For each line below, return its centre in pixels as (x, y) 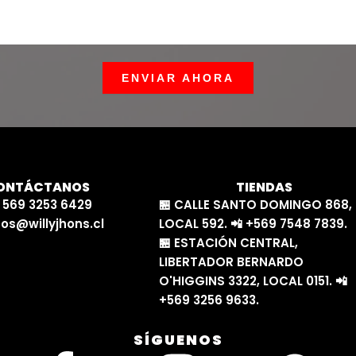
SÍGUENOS (178, 340)
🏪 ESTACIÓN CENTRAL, (228, 243)
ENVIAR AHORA (178, 78)
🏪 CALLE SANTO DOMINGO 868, (255, 205)
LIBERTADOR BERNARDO (231, 262)
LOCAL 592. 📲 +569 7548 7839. (253, 224)
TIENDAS (264, 188)
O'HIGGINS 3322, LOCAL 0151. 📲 (253, 281)
